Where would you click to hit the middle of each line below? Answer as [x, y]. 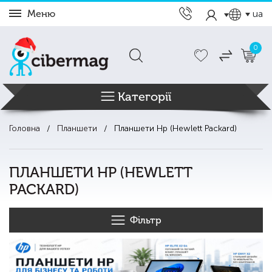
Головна [25, 129]
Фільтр [145, 220]
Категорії [144, 97]
